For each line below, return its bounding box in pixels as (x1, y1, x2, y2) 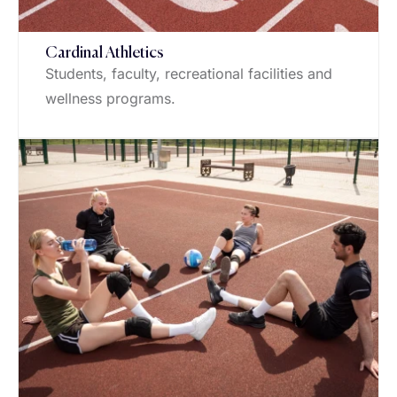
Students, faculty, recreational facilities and (45, 65, 332, 83)
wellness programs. (45, 90, 175, 108)
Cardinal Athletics (45, 45, 164, 62)
